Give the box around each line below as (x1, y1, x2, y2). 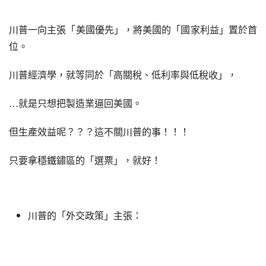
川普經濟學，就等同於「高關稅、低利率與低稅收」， (9, 68, 237, 81)
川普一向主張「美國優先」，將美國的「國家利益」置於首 (9, 23, 257, 36)
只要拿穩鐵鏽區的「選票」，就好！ (9, 153, 161, 167)
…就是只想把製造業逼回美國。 (9, 96, 142, 110)
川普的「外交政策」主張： (28, 208, 142, 222)
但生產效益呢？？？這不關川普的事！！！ (9, 125, 189, 138)
